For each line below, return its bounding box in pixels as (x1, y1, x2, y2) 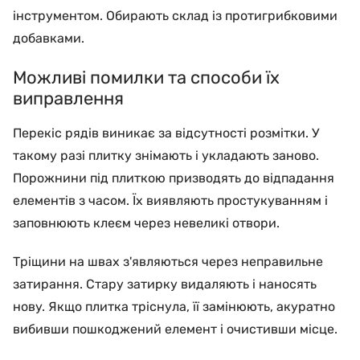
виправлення (13, 87, 124, 109)
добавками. (13, 30, 84, 46)
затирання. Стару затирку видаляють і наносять (13, 276, 317, 292)
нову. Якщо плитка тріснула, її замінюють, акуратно (13, 298, 335, 314)
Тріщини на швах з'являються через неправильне (13, 253, 323, 269)
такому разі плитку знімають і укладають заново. (13, 147, 319, 163)
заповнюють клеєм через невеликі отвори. (13, 215, 280, 231)
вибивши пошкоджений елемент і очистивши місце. (13, 321, 337, 337)
